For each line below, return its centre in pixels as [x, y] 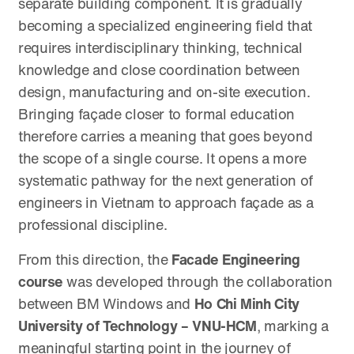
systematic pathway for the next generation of [166, 181]
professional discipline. [93, 226]
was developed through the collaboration [198, 282]
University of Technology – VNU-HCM [137, 327]
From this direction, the [95, 260]
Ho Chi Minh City [247, 305]
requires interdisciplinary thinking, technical [160, 49]
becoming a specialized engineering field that [165, 26]
